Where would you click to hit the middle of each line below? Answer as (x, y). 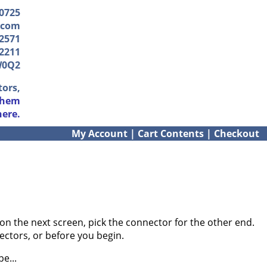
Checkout (237, 133)
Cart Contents (171, 133)
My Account (100, 133)
